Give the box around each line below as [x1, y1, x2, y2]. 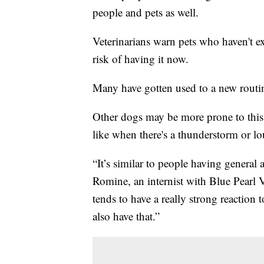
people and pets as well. [93, 5, 199, 20]
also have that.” [93, 209, 160, 224]
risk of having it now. [93, 51, 189, 67]
